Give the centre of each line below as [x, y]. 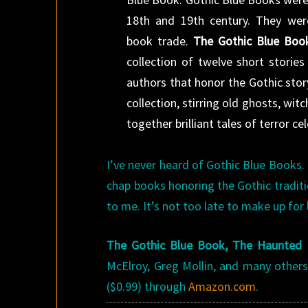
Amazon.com [222, 286]
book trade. [158, 41]
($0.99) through [148, 286]
